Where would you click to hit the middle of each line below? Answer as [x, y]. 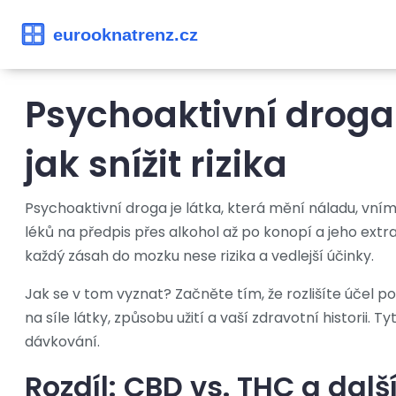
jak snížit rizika [156, 165]
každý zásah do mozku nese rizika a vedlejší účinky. [199, 256]
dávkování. [62, 342]
